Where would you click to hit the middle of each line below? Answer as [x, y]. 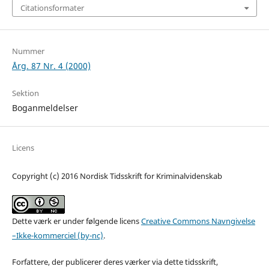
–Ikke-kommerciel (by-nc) [57, 235]
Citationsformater [52, 8]
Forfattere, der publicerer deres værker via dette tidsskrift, [115, 261]
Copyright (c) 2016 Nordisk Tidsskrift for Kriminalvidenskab [117, 176]
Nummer [28, 51]
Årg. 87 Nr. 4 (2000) [51, 65]
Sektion [25, 93]
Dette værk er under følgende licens [76, 221]
